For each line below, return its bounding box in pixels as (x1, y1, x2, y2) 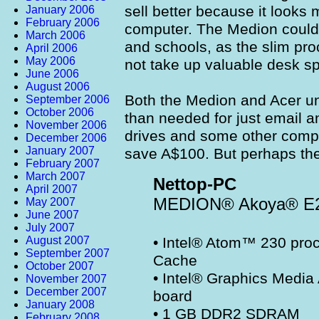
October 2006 (26, 105, 94, 118)
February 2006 (26, 16, 100, 28)
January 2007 (26, 144, 95, 157)
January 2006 (26, 3, 95, 16)
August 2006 (26, 80, 90, 93)
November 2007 (26, 272, 107, 285)
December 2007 (26, 285, 107, 298)
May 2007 (26, 195, 75, 208)
